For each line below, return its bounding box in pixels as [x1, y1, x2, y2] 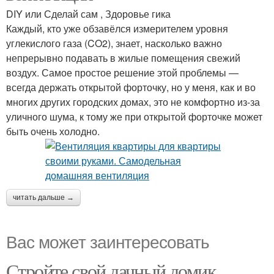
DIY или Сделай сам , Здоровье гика [6, 7, 171, 21]
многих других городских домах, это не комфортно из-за [6, 95, 260, 109]
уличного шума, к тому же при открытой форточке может [6, 109, 262, 124]
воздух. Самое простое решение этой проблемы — [6, 65, 239, 80]
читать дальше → [13, 193, 74, 202]
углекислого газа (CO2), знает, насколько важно [6, 36, 222, 50]
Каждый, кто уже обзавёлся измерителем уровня [6, 21, 228, 35]
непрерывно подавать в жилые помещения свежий [6, 51, 240, 65]
